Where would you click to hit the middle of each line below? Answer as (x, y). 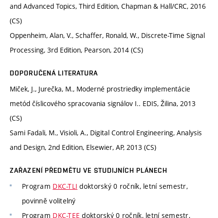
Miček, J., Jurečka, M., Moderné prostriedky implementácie (100, 89)
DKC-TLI (65, 186)
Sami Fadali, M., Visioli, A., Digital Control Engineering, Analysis (106, 133)
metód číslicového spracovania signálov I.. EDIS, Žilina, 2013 (103, 104)
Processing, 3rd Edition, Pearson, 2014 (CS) (76, 50)
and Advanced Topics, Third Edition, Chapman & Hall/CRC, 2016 (108, 6)
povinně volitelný (49, 201)
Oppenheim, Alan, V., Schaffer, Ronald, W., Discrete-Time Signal (107, 36)
